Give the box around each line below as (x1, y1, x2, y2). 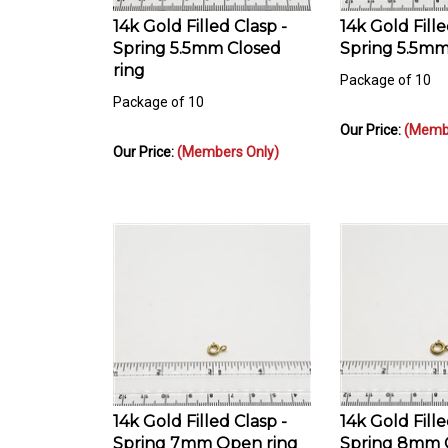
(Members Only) (177, 135, 279, 152)
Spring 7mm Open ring (113, 425, 298, 445)
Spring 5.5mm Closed (113, 30, 281, 50)
